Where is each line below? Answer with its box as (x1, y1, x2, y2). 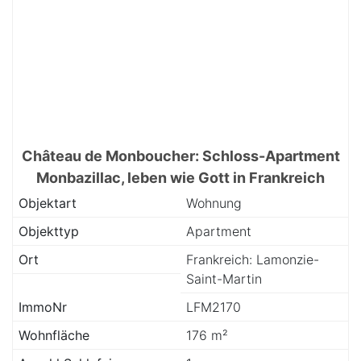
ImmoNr (19, 299, 67, 315)
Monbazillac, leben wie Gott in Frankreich (36, 169, 325, 186)
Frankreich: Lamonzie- (186, 251, 319, 268)
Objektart (19, 195, 77, 211)
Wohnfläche (19, 327, 89, 343)
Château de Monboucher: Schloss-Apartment (21, 147, 340, 164)
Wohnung (186, 195, 242, 211)
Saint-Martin (186, 271, 262, 287)
